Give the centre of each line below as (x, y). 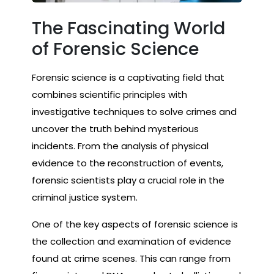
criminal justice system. (85, 197)
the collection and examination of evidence (131, 241)
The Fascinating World (128, 28)
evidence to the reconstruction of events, (128, 163)
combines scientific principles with (109, 94)
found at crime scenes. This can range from (131, 258)
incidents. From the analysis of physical (120, 146)
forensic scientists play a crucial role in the (128, 180)
